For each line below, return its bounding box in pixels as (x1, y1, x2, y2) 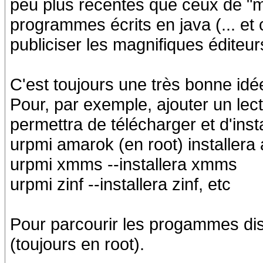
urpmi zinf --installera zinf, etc (10, 174, 231, 194)
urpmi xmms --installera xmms (10, 154, 237, 174)
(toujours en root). (10, 234, 144, 254)
